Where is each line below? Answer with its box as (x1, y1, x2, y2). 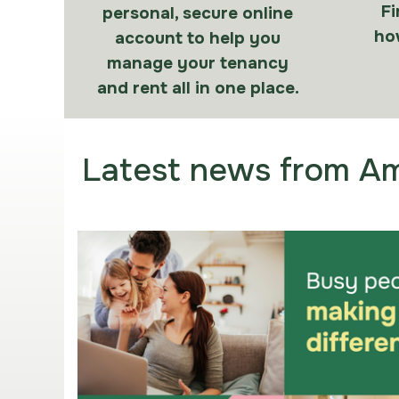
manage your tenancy (107, 53, 289, 74)
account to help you (115, 28, 281, 49)
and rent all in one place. (96, 77, 299, 99)
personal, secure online (102, 3, 293, 24)
